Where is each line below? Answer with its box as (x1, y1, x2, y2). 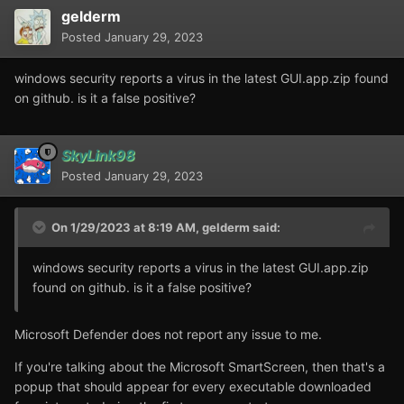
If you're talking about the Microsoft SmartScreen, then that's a (14, 358, 385, 374)
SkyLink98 (61, 145, 135, 164)
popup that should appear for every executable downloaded (14, 378, 372, 394)
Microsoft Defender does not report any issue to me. (14, 326, 322, 342)
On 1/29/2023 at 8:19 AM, (51, 219, 202, 234)
